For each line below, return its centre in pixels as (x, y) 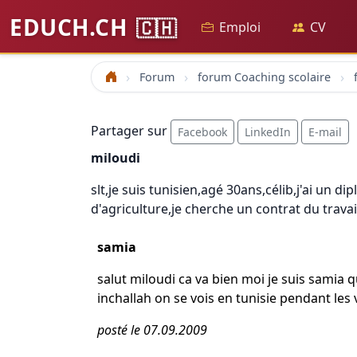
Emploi (239, 27)
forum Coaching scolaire (264, 77)
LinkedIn (268, 132)
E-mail (325, 132)
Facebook (202, 132)
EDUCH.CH (71, 27)
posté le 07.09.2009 (152, 330)
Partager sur (131, 130)
